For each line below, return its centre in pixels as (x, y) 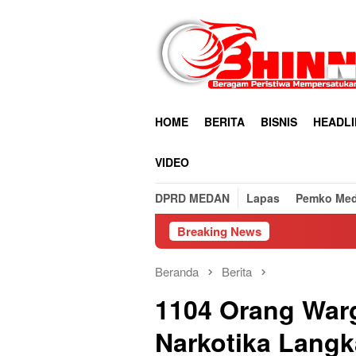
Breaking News (219, 231)
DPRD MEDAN (192, 198)
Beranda (177, 271)
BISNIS (279, 122)
